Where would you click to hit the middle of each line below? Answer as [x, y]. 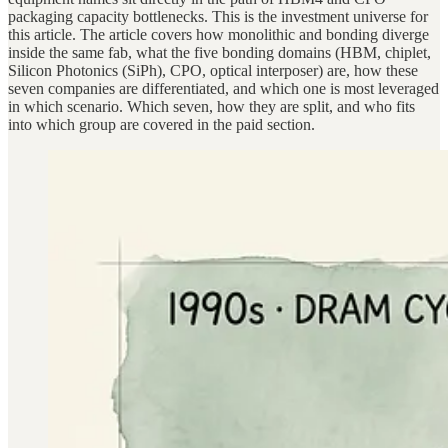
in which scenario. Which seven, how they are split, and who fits [211, 106]
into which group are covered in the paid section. [161, 124]
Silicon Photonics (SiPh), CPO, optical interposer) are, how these [213, 70]
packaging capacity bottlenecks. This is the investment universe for [218, 16]
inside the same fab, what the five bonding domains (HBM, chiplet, [219, 52]
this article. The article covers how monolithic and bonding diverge [218, 34]
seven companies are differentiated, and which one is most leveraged [223, 88]
